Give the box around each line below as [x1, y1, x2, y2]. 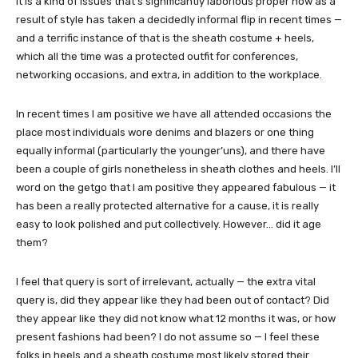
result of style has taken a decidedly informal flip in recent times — [16, 14, 342, 26]
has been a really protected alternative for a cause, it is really [16, 200, 319, 212]
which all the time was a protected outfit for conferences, [16, 50, 298, 62]
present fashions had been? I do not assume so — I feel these [16, 331, 320, 343]
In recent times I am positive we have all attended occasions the [16, 108, 332, 120]
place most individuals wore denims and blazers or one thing [16, 126, 314, 138]
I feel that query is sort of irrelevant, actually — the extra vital [16, 276, 316, 288]
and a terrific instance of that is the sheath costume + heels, [16, 32, 314, 44]
